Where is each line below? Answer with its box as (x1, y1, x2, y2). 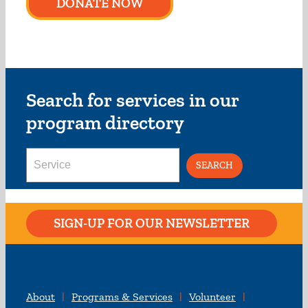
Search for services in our (25, 89, 239, 111)
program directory (25, 111, 184, 134)
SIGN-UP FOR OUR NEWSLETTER (54, 215, 250, 231)
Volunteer (189, 290, 236, 303)
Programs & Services (71, 290, 173, 303)
